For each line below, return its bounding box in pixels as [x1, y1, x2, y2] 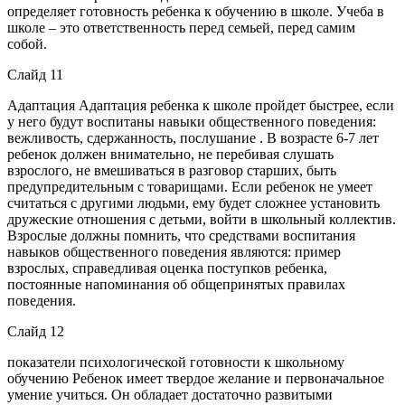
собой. [7, 35, 47, 52]
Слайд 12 [7, 323, 64, 339]
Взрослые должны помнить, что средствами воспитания [7, 227, 355, 243]
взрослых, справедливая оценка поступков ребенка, [7, 259, 327, 276]
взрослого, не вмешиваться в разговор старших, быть [7, 162, 336, 178]
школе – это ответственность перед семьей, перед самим [7, 19, 355, 35]
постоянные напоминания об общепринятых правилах [7, 276, 345, 292]
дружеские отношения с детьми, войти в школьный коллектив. [7, 211, 396, 227]
